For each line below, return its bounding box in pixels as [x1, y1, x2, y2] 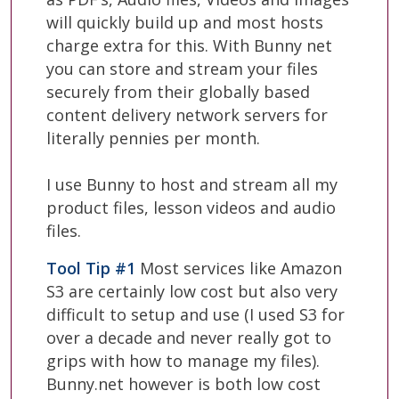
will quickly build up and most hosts [46, 11, 323, 33]
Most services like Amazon [135, 256, 342, 279]
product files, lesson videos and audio [46, 196, 336, 218]
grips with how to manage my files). [46, 349, 320, 371]
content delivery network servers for [46, 103, 328, 126]
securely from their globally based [46, 80, 310, 102]
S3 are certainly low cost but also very [46, 280, 338, 302]
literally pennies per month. [46, 126, 260, 149]
